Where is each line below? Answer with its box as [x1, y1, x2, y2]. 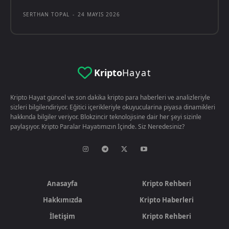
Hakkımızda [42, 195, 82, 204]
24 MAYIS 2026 [78, 10, 120, 18]
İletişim [50, 211, 75, 221]
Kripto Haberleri [140, 195, 194, 204]
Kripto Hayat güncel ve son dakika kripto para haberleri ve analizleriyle [10, 93, 210, 102]
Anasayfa [47, 178, 78, 188]
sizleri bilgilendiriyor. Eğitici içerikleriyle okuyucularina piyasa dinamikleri [10, 102, 215, 111]
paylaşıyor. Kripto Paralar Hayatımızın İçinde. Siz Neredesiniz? [10, 122, 185, 131]
